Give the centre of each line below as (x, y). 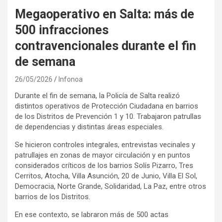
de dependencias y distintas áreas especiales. (89, 127)
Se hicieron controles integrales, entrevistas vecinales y (105, 144)
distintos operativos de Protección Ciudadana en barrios (107, 106)
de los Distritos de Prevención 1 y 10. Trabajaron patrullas (108, 116)
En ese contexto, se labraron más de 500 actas (92, 214)
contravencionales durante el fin (106, 46)
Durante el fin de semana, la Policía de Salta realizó (97, 95)
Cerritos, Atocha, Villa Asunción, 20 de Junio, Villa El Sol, (106, 176)
